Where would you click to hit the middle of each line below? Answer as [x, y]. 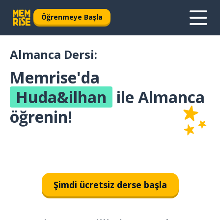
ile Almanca [159, 97]
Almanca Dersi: [54, 54]
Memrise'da [55, 77]
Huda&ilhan [61, 97]
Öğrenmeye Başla [72, 17]
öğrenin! [41, 117]
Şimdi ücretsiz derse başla [110, 184]
